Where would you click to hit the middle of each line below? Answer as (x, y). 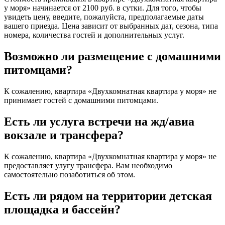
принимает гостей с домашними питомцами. (81, 100)
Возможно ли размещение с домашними (113, 57)
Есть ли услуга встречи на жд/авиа (99, 121)
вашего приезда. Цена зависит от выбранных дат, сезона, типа (111, 26)
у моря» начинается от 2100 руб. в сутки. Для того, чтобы (103, 8)
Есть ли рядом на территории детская (108, 196)
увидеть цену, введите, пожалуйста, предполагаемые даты (104, 17)
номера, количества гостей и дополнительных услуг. (94, 35)
